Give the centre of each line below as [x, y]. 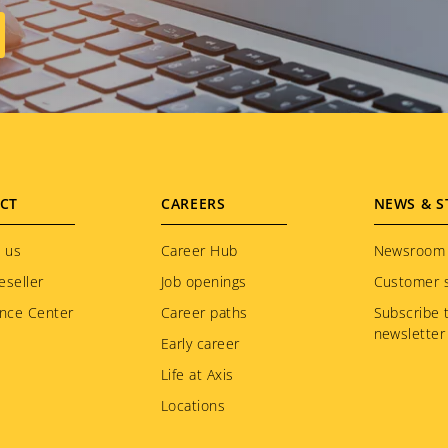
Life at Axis [197, 374]
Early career [200, 343]
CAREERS [193, 203]
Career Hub [199, 250]
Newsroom [409, 250]
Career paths [204, 312]
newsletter [409, 333]
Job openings [204, 281]
